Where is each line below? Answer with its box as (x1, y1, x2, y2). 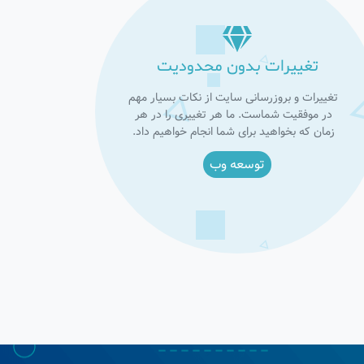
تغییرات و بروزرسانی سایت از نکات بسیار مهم (128, 89, 338, 106)
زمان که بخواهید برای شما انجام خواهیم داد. (132, 123, 335, 141)
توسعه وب (210, 154, 265, 175)
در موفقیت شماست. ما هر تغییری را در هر (134, 106, 332, 123)
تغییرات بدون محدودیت (156, 55, 318, 78)
